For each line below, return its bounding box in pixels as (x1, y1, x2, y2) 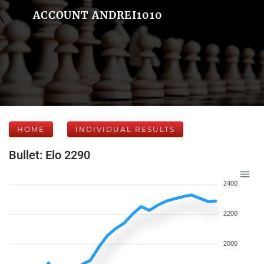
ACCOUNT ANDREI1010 (32, 8, 163, 22)
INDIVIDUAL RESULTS (75, 125, 175, 134)
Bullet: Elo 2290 (9, 148, 90, 162)
